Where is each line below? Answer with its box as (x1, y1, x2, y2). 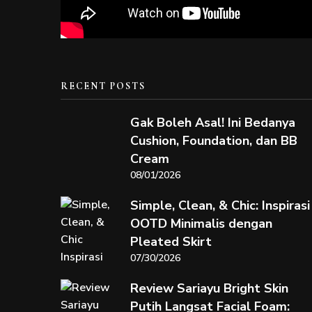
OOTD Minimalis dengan (130, 215, 272, 232)
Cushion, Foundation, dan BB (130, 132, 297, 149)
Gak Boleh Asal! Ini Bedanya (130, 114, 295, 131)
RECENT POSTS (61, 80, 146, 92)
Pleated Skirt (130, 233, 212, 250)
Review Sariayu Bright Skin (130, 280, 288, 297)
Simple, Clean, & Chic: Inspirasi (130, 197, 310, 214)
